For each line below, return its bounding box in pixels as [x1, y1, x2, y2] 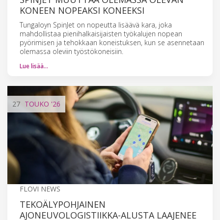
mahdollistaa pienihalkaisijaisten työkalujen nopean [20, 28, 182, 38]
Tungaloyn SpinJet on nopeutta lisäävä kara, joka [20, 20, 172, 29]
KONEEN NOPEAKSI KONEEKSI [20, 4, 144, 16]
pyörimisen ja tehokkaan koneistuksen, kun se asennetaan [20, 37, 204, 47]
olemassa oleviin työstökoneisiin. [20, 46, 123, 56]
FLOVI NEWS [20, 184, 60, 193]
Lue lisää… [20, 61, 48, 70]
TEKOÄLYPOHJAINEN [20, 198, 106, 210]
